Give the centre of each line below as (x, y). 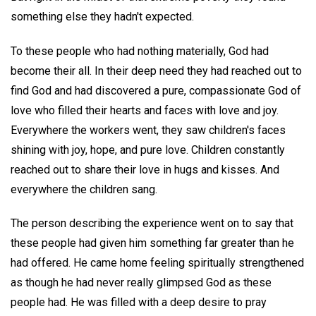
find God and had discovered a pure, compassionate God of (156, 90)
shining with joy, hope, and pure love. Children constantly (148, 150)
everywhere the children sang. (84, 189)
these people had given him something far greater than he (152, 243)
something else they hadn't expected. (102, 16)
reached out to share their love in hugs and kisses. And (145, 169)
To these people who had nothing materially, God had (140, 51)
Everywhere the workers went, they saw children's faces (148, 130)
